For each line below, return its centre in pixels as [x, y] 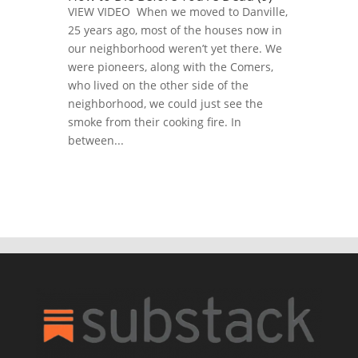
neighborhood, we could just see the [165, 104]
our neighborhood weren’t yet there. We [175, 49]
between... [95, 141]
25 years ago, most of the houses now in [175, 30]
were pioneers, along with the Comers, [170, 67]
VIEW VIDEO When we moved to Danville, [177, 12]
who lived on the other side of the [158, 86]
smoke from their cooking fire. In [154, 122]
